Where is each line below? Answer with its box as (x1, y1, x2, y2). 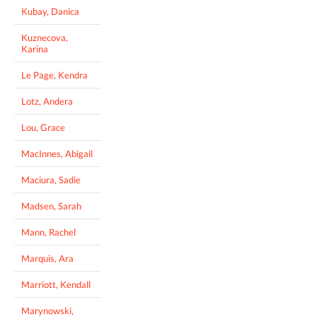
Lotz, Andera (21, 95, 73, 107)
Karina (21, 42, 48, 54)
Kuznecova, (21, 31, 68, 43)
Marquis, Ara (21, 252, 74, 264)
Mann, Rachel (21, 226, 76, 238)
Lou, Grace (21, 121, 65, 133)
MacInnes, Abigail (21, 147, 93, 159)
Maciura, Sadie (21, 173, 81, 185)
